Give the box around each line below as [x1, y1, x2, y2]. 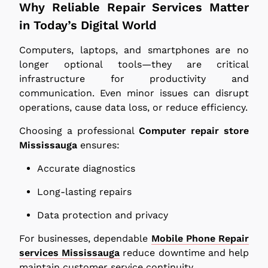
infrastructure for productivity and [19, 72, 249, 84]
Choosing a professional [19, 124, 139, 136]
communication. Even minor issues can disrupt [19, 87, 249, 99]
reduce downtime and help [120, 246, 249, 258]
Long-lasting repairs [37, 185, 132, 197]
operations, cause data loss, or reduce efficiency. [19, 101, 248, 113]
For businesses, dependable [19, 232, 151, 244]
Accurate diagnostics [37, 162, 135, 174]
